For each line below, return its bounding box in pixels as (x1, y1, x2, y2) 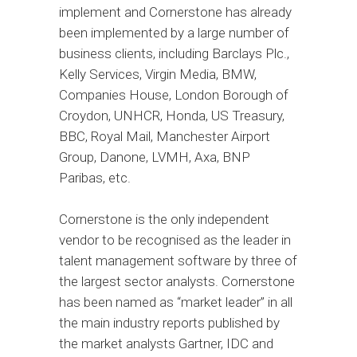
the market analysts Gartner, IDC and (59, 335, 273, 351)
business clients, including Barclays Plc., (59, 45, 289, 61)
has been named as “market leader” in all (59, 293, 292, 310)
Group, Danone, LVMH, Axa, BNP (59, 148, 250, 165)
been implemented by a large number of (59, 24, 289, 41)
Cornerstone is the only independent (59, 210, 269, 227)
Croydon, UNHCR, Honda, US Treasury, (59, 107, 284, 124)
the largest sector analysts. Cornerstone (59, 273, 295, 289)
